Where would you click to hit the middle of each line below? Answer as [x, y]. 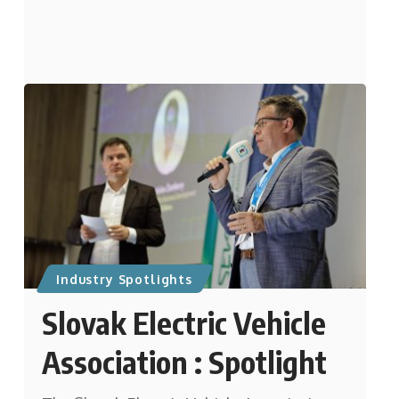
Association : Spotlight [184, 361]
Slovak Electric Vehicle [183, 322]
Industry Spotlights [125, 279]
